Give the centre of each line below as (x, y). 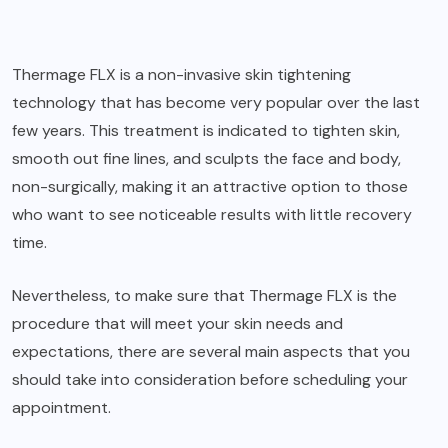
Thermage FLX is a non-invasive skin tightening (181, 74)
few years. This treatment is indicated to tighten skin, (206, 130)
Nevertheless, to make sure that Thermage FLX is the (204, 295)
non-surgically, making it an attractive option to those (210, 186)
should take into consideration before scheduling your (210, 379)
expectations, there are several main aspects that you (211, 351)
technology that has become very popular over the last (216, 102)
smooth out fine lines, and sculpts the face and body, (206, 158)
